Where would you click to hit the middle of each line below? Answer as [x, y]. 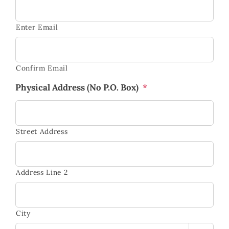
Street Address [42, 131]
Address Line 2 [42, 172]
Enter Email [37, 27]
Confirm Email [42, 68]
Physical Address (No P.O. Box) [77, 87]
